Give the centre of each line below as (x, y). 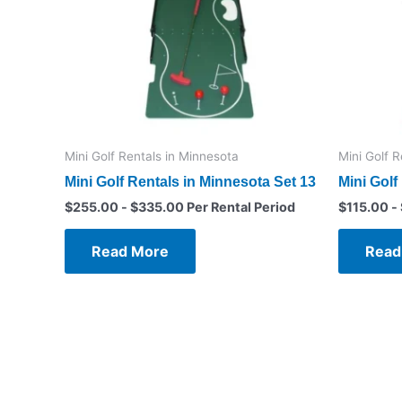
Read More (130, 252)
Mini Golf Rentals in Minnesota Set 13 (190, 181)
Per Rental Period (240, 206)
